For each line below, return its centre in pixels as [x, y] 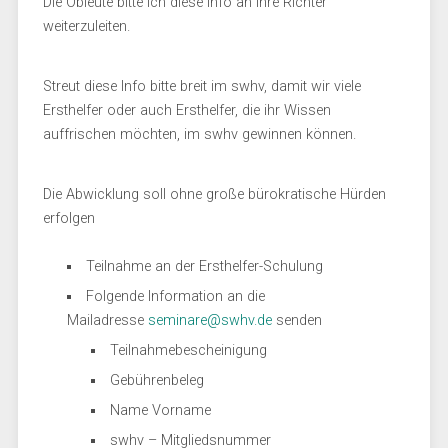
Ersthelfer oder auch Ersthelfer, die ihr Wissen [186, 110]
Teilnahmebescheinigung [189, 350]
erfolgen [68, 218]
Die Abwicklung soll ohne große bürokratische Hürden [214, 194]
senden [296, 320]
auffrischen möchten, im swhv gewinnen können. [199, 134]
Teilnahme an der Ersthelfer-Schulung [205, 266]
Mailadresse [107, 320]
